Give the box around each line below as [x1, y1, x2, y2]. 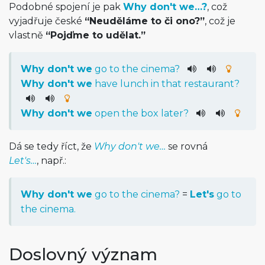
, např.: [37, 155, 66, 166]
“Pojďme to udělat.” [46, 30, 146, 41]
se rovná [166, 141, 208, 152]
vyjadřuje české [9, 15, 85, 27]
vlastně [9, 30, 46, 41]
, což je [205, 15, 235, 27]
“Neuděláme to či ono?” [85, 15, 205, 27]
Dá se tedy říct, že [9, 141, 94, 152]
